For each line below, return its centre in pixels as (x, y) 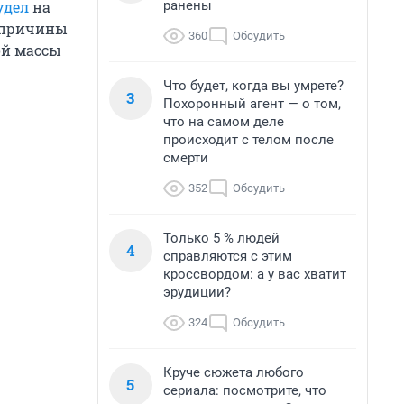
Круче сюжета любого (234, 372)
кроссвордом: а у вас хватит (255, 274)
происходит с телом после (248, 140)
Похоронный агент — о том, (252, 104)
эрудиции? (197, 292)
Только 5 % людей (221, 238)
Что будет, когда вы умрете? (253, 86)
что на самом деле (224, 122)
